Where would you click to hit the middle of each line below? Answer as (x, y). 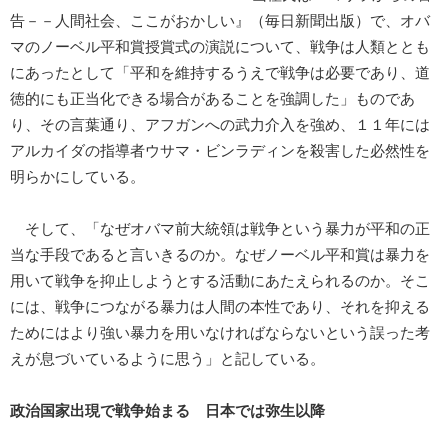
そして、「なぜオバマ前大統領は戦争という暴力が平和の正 (220, 229)
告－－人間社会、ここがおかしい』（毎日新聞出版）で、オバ (220, 21)
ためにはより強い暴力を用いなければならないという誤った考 (220, 333)
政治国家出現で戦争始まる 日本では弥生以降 (167, 411)
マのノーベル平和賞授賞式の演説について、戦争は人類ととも (220, 47)
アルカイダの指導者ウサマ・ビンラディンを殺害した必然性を (220, 151)
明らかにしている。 (77, 177)
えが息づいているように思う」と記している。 (167, 359)
